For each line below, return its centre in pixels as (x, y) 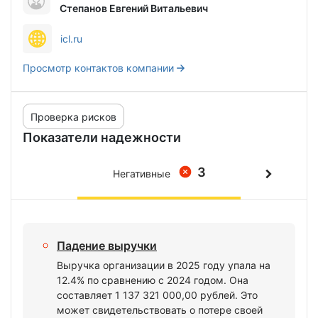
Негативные (141, 174)
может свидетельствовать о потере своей (160, 310)
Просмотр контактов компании (98, 68)
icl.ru (71, 39)
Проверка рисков (73, 116)
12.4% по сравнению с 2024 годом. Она (153, 280)
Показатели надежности (102, 137)
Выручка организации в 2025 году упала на (164, 265)
